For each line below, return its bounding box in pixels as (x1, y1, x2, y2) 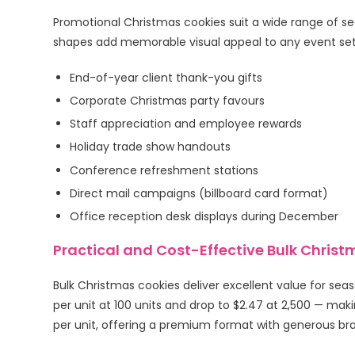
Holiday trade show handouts (70, 139, 231, 155)
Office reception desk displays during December (70, 208, 339, 224)
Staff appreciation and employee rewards (70, 116, 303, 132)
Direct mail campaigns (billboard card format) (70, 185, 329, 201)
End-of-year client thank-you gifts (70, 69, 263, 86)
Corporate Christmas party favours (70, 92, 265, 109)
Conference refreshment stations (70, 162, 259, 178)
